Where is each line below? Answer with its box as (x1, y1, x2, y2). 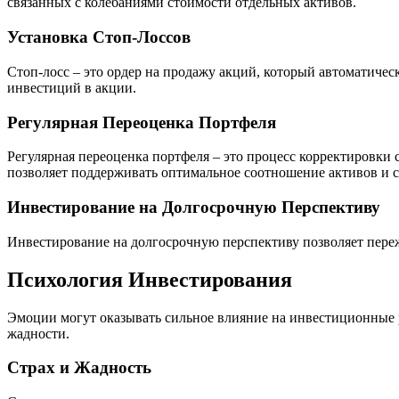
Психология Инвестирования (7, 267, 292, 291)
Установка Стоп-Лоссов (7, 28, 191, 47)
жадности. (7, 325, 69, 341)
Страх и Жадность (7, 358, 151, 378)
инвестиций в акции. (7, 79, 136, 95)
